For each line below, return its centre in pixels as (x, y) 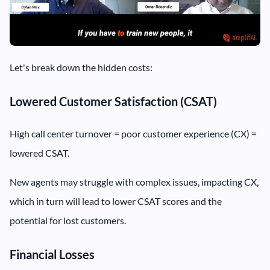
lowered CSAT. (39, 153)
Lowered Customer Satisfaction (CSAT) (113, 102)
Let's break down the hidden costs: (81, 67)
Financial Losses (52, 255)
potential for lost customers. (68, 221)
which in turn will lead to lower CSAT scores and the (116, 201)
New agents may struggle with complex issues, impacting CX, (134, 182)
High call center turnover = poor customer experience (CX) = (133, 134)
